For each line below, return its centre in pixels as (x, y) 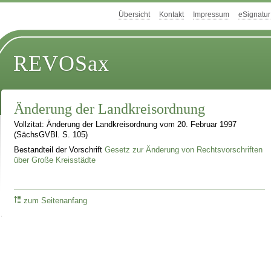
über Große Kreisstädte (55, 160)
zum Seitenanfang (56, 201)
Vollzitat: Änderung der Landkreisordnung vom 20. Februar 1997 (126, 125)
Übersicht (134, 15)
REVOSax (62, 64)
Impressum (211, 15)
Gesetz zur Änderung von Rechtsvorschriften (184, 150)
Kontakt (171, 15)
